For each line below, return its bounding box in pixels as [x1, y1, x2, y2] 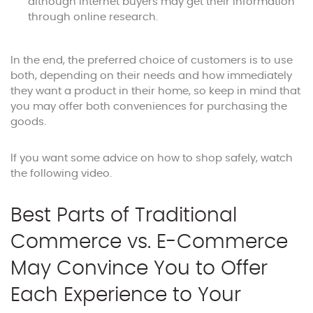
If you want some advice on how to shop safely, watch [10, 152, 293, 163]
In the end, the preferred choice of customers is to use [10, 54, 293, 66]
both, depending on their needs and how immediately [10, 70, 292, 81]
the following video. [10, 168, 112, 179]
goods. [10, 116, 46, 127]
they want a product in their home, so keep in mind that [10, 85, 300, 96]
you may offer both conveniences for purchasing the [10, 101, 287, 112]
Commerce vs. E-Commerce [10, 232, 288, 252]
